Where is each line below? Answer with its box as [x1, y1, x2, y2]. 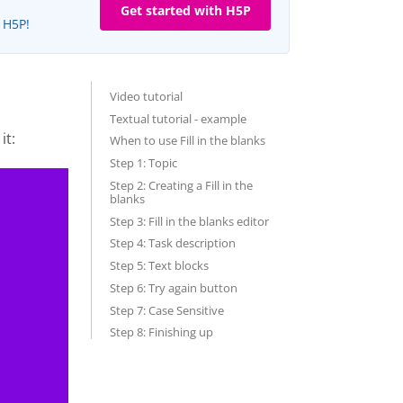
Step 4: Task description [110, 235, 238, 252]
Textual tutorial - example [110, 110, 246, 127]
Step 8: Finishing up [110, 324, 216, 341]
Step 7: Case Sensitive [110, 301, 224, 318]
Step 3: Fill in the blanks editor [110, 212, 269, 229]
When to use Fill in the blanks [110, 132, 265, 149]
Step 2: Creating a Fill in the [110, 176, 253, 193]
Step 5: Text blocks [110, 257, 209, 273]
